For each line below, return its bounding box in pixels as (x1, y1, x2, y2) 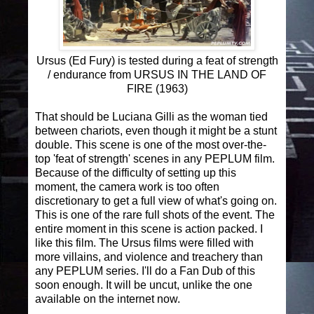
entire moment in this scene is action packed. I (35, 222, 263, 235)
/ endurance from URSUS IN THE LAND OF (48, 68, 266, 81)
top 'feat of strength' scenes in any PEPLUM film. (35, 152, 275, 165)
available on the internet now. (35, 292, 180, 305)
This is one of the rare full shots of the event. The (35, 208, 275, 221)
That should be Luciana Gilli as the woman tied (35, 110, 268, 123)
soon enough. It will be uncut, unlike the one (35, 278, 252, 291)
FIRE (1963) (126, 82, 188, 95)
